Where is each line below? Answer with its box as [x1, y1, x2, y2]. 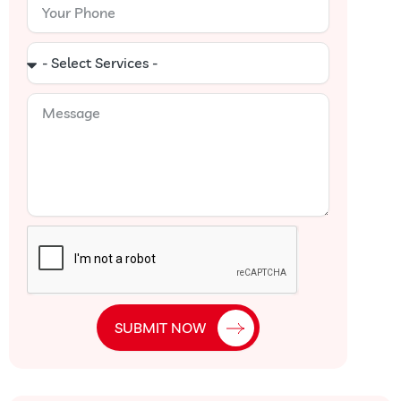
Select [26, 45, 72, 65]
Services [26, 73, 86, 93]
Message [26, 96, 93, 116]
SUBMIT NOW [115, 319, 207, 337]
